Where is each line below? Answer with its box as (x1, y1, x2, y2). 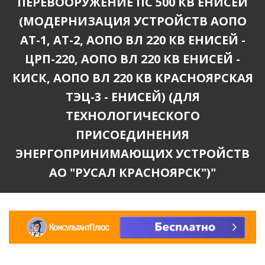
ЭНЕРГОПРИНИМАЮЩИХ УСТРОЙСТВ (15, 146, 250, 161)
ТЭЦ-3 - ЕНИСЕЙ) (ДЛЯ (65, 89, 200, 105)
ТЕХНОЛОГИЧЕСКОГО (65, 108, 200, 124)
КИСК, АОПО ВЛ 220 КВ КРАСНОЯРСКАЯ (12, 70, 253, 86)
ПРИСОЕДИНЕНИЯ (76, 127, 189, 143)
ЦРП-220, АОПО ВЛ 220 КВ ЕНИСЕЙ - (25, 51, 240, 67)
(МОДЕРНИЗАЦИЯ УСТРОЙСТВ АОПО (18, 13, 247, 29)
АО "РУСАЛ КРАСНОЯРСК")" (49, 164, 216, 180)
